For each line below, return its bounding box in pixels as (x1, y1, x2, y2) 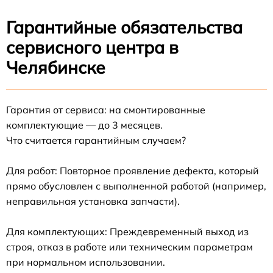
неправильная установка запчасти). (6, 194, 180, 207)
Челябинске (6, 56, 105, 78)
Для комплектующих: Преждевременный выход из (6, 225, 249, 238)
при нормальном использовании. (6, 255, 165, 268)
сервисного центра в (6, 36, 179, 58)
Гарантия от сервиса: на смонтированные (6, 103, 205, 116)
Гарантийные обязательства (6, 16, 243, 38)
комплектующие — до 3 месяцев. (6, 118, 163, 131)
